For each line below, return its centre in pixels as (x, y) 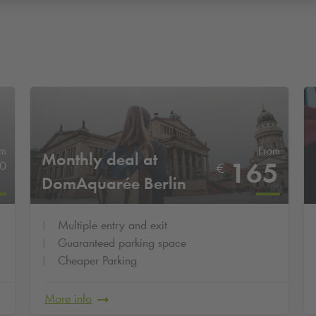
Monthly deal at (100, 159)
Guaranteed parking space (122, 243)
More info (68, 298)
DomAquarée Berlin (114, 183)
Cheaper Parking (98, 261)
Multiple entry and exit (113, 225)
